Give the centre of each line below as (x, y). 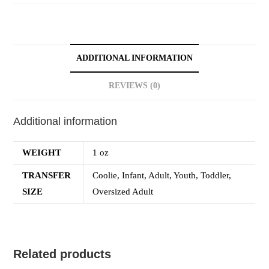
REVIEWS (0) (134, 86)
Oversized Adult (123, 191)
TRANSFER (47, 175)
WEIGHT (42, 152)
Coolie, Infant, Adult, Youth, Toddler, (162, 175)
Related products (62, 254)
